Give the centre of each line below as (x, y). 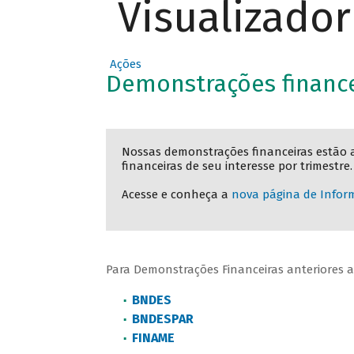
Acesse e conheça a (177, 195)
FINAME (154, 338)
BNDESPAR (163, 319)
